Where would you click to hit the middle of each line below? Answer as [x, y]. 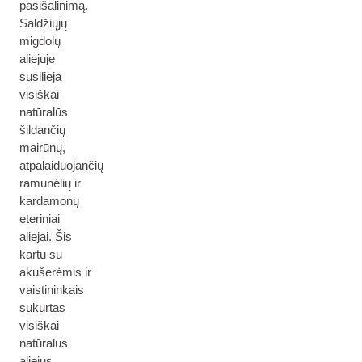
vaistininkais [52, 290]
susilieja [40, 76]
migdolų [40, 41]
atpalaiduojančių [61, 165]
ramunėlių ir [50, 183]
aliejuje [37, 59]
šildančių [42, 130]
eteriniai [40, 219]
